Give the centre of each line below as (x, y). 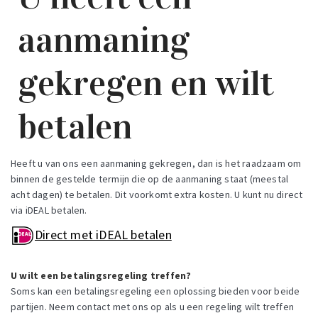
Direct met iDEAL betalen (103, 235)
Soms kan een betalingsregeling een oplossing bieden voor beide (155, 291)
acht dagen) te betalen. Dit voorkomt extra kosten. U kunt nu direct (157, 195)
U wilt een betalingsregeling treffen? (101, 276)
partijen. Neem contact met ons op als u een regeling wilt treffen (153, 307)
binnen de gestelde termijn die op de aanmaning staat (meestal (150, 179)
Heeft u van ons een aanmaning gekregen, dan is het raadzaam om (156, 164)
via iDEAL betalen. (49, 210)
